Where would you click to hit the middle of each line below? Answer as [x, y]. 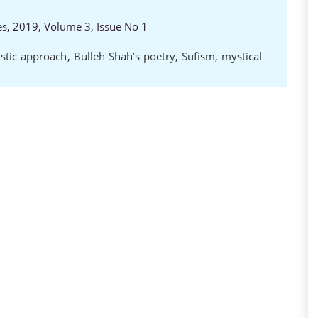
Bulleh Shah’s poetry [124, 56]
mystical [242, 56]
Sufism [198, 56]
